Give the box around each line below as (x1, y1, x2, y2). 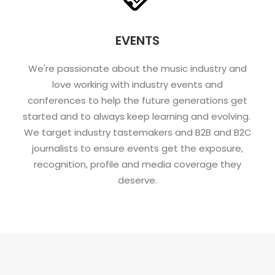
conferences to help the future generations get (28, 94, 247, 107)
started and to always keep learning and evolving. (22, 110, 253, 123)
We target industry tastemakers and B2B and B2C (23, 126, 252, 139)
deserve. (118, 174, 157, 187)
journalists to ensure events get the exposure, (32, 142, 243, 155)
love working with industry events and (52, 78, 223, 91)
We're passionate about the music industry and (28, 62, 247, 75)
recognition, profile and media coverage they (34, 158, 241, 171)
